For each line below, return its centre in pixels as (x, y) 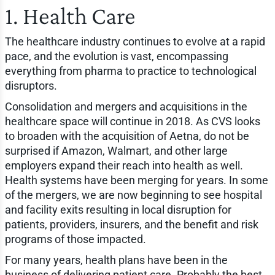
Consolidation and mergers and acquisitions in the (126, 106)
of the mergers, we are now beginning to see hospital (133, 195)
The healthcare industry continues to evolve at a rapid (135, 41)
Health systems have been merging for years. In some (136, 180)
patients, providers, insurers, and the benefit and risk (131, 224)
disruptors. (31, 85)
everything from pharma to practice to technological (130, 71)
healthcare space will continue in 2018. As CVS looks (132, 121)
